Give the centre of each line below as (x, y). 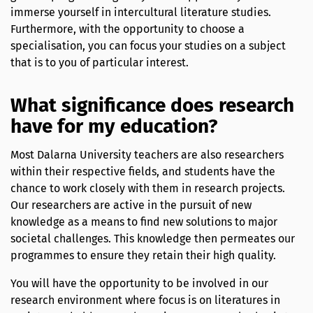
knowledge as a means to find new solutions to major (144, 221)
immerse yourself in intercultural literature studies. (141, 13)
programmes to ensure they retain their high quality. (143, 255)
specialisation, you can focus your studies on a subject (148, 46)
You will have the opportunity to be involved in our (139, 283)
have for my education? (114, 126)
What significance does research (152, 105)
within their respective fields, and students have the (143, 171)
